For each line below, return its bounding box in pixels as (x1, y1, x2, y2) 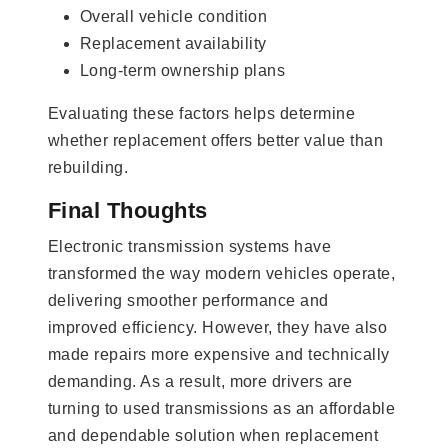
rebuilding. (48, 158, 129, 176)
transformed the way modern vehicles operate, (48, 264, 396, 282)
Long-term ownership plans (80, 61, 285, 79)
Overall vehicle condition (80, 7, 267, 25)
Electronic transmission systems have (48, 237, 332, 255)
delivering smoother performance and (48, 291, 329, 309)
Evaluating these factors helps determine (48, 104, 356, 122)
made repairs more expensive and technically (48, 345, 390, 363)
